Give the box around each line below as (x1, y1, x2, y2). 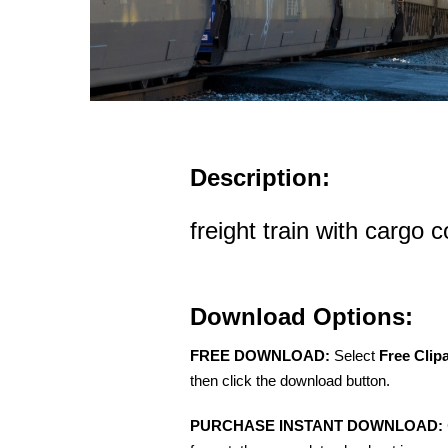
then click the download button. (190, 372, 390, 390)
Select (330, 347, 379, 365)
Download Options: (190, 303, 413, 331)
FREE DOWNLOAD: (190, 347, 330, 365)
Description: (190, 164, 330, 192)
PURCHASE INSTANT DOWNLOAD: (190, 417, 443, 435)
